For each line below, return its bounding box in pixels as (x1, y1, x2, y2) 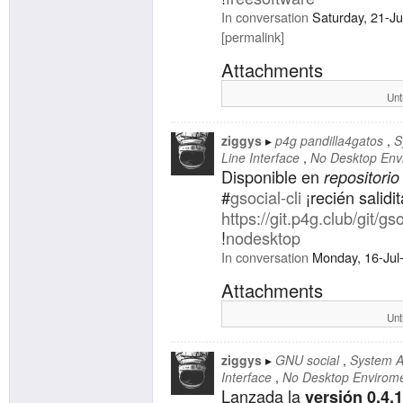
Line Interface (221, 148, 300, 166)
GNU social (275, 351, 339, 370)
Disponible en (221, 164, 324, 188)
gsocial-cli (230, 184, 301, 209)
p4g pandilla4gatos (275, 130, 383, 149)
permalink (225, 26, 281, 46)
